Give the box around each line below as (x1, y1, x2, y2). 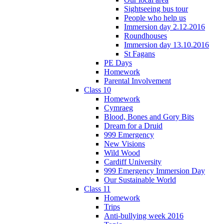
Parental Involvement (104, 76, 171, 85)
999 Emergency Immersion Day (104, 166, 205, 175)
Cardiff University (104, 157, 161, 166)
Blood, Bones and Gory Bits (104, 112, 194, 121)
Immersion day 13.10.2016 (124, 40, 209, 49)
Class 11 (84, 184, 110, 193)
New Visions (104, 139, 145, 148)
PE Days (104, 58, 132, 67)
